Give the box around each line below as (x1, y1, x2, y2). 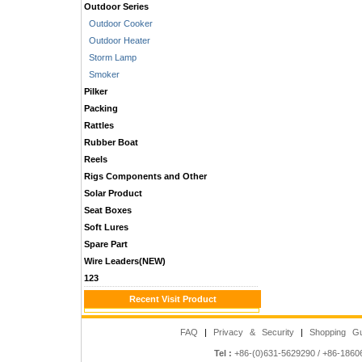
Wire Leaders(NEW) (84, 256, 166, 266)
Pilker (84, 86, 107, 96)
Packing (84, 103, 118, 113)
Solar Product (84, 188, 142, 198)
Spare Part (84, 239, 128, 249)
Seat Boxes (84, 205, 132, 215)
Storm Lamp (84, 53, 137, 62)
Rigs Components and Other (84, 171, 207, 181)
